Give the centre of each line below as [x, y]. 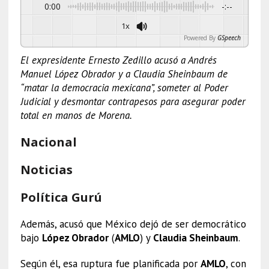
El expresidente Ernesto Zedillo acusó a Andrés [118, 60]
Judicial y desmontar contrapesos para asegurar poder [133, 101]
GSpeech [229, 38]
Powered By [200, 38]
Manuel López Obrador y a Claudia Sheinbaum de [124, 74]
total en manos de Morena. [76, 115]
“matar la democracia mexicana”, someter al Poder [124, 87]
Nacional [48, 142]
